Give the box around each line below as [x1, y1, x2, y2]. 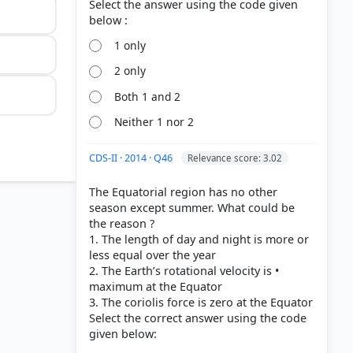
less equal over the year [89, 247, 216, 262]
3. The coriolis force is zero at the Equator [89, 294, 313, 310]
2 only [114, 63, 147, 79]
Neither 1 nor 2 [114, 114, 195, 130]
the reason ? [89, 215, 154, 231]
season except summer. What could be [89, 199, 295, 215]
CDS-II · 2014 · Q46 [89, 150, 175, 165]
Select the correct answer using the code [89, 310, 307, 325]
